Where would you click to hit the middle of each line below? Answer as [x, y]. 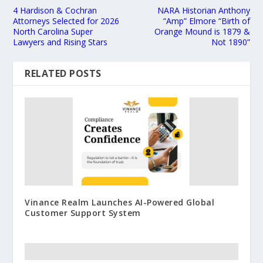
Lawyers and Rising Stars [60, 42]
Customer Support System [83, 213]
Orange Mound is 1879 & [202, 32]
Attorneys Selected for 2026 [66, 21]
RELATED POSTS [63, 74]
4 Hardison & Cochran [55, 11]
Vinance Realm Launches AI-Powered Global [120, 203]
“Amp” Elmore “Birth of [206, 21]
